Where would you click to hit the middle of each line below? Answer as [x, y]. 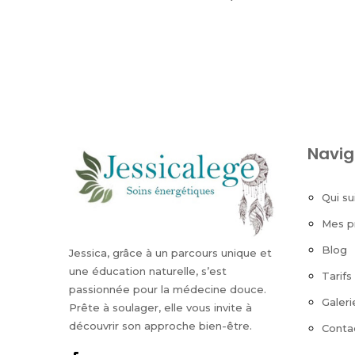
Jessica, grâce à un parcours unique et [170, 252]
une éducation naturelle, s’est [148, 271]
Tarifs [337, 276]
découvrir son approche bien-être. [160, 325]
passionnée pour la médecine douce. [168, 289]
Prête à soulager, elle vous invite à [160, 307]
